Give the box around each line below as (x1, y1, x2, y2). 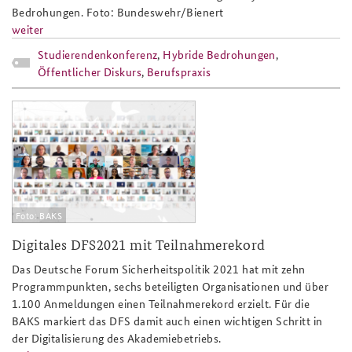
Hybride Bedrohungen (163, 46, 276, 62)
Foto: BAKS (15, 207, 63, 223)
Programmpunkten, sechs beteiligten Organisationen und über (12, 278, 329, 295)
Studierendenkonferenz (38, 46, 158, 62)
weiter (12, 20, 44, 37)
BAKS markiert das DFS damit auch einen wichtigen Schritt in (12, 313, 323, 329)
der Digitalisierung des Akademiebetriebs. (12, 330, 222, 346)
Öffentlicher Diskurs (38, 63, 141, 79)
